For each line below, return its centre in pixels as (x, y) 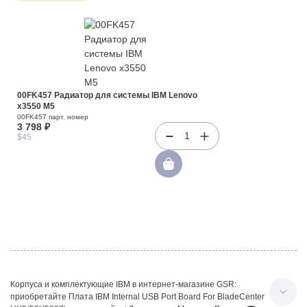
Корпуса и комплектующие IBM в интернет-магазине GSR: (123, 284)
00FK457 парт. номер (53, 117)
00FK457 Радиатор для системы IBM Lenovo (107, 95)
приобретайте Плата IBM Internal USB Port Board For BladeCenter (137, 297)
